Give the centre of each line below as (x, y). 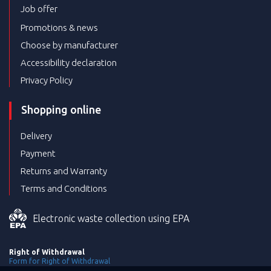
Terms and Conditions (64, 188)
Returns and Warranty (64, 171)
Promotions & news (59, 27)
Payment (38, 153)
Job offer (39, 8)
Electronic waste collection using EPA (111, 218)
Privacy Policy (47, 80)
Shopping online (61, 109)
